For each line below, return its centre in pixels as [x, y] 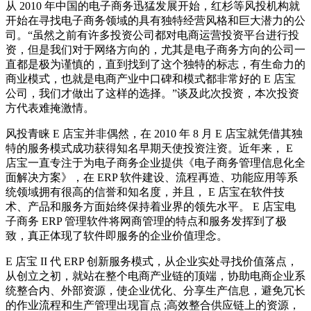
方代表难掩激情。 [50, 108]
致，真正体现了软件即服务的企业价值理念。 [117, 235]
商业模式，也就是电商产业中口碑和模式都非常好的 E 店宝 [151, 78]
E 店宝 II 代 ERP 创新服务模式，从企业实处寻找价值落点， [152, 261]
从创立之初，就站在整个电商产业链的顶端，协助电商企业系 [155, 276]
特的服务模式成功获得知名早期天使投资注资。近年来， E [149, 148]
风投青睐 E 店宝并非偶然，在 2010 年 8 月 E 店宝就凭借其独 [154, 133]
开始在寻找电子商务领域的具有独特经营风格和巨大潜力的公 [155, 20]
